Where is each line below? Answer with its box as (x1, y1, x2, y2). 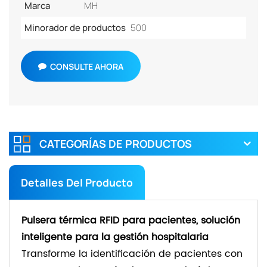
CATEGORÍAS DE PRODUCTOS (39, 136, 192, 151)
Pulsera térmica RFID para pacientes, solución (21, 213, 240, 229)
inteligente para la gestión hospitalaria (21, 229, 209, 246)
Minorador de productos (24, 21, 126, 35)
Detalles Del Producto (21, 175, 133, 190)
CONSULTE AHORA (49, 60, 123, 72)
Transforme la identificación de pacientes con (21, 246, 243, 262)
